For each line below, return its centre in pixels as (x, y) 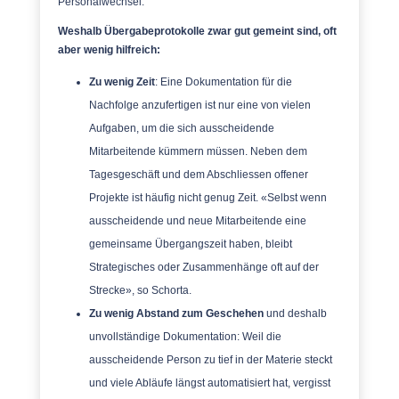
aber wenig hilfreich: (109, 50)
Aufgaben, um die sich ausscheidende (181, 128)
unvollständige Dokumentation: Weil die (185, 337)
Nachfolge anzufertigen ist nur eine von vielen (199, 105)
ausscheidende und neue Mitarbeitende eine (197, 221)
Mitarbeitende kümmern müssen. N (173, 151)
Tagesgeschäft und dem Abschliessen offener (198, 175)
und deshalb (295, 313)
